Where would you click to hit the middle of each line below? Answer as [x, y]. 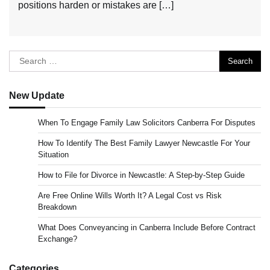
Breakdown [57, 207]
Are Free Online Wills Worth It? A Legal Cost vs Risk [130, 196]
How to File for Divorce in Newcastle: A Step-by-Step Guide [141, 175]
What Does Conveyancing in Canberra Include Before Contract [147, 228]
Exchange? [58, 239]
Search [24, 57]
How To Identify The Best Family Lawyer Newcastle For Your [144, 143]
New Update [37, 96]
